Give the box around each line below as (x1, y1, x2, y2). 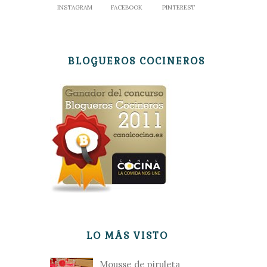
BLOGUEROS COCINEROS (68, 55, 205, 67)
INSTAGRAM (57, 4, 93, 11)
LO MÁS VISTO (86, 229, 168, 242)
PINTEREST (162, 4, 195, 11)
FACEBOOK (111, 4, 143, 11)
